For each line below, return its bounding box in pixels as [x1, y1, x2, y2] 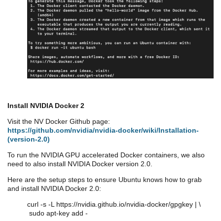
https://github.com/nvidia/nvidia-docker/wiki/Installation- [7, 126, 199, 134]
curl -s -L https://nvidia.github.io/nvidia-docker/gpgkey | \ [27, 200, 201, 208]
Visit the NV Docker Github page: [7, 117, 110, 125]
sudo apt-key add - [27, 209, 88, 217]
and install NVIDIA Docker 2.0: [7, 184, 101, 192]
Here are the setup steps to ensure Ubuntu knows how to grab [7, 175, 202, 184]
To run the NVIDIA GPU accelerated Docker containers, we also [7, 150, 205, 159]
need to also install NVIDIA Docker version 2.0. [7, 159, 152, 168]
